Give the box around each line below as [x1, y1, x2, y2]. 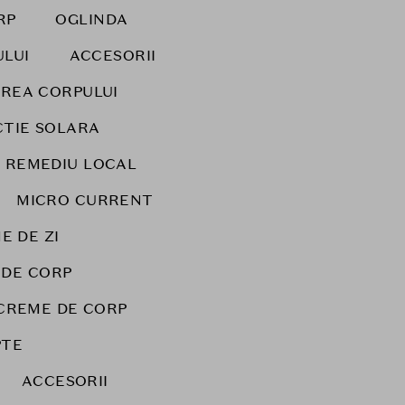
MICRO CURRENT [16, 191, 154, 210]
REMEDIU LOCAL [5, 155, 137, 174]
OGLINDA [55, 10, 128, 29]
